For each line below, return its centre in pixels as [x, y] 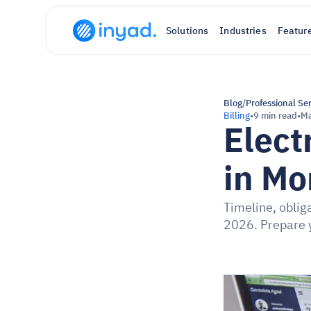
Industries [243, 31]
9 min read [275, 116]
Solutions [187, 31]
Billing [237, 116]
